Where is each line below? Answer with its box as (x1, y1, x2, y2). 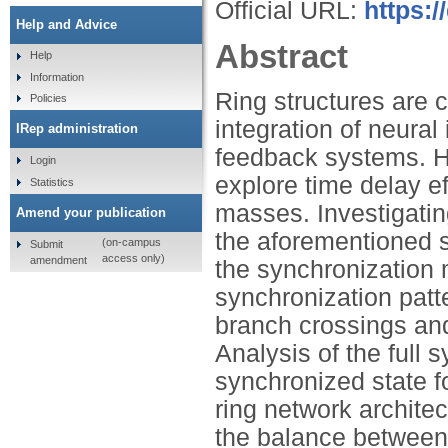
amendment (29, 253, 87, 266)
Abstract (215, 37, 348, 75)
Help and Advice (16, 16, 117, 32)
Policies (29, 92, 67, 105)
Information (29, 70, 84, 83)
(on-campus (101, 236, 161, 249)
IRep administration (16, 121, 138, 137)
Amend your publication (16, 204, 166, 220)
